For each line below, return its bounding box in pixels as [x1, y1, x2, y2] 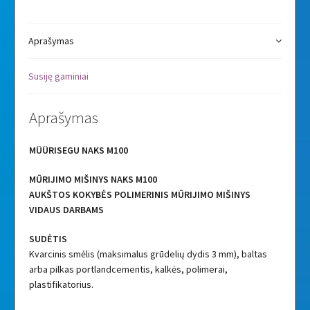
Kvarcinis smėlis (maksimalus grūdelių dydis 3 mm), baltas [28, 247, 267, 260]
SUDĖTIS [28, 232, 67, 245]
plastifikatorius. [28, 277, 93, 291]
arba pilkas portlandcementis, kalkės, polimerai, [28, 262, 228, 275]
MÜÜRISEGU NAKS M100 [28, 144, 128, 157]
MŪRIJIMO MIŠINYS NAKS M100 [28, 173, 157, 186]
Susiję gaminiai [28, 69, 89, 82]
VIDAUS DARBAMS [28, 203, 104, 217]
